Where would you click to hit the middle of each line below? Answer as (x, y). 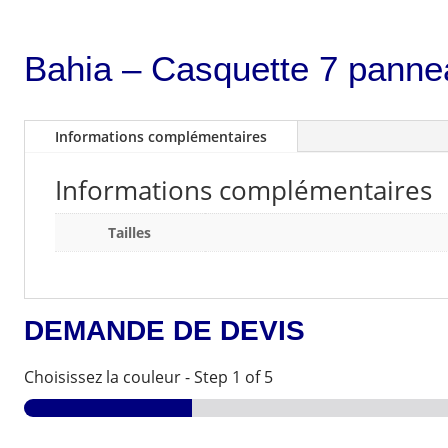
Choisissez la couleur (102, 376)
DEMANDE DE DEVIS (164, 330)
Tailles (130, 232)
